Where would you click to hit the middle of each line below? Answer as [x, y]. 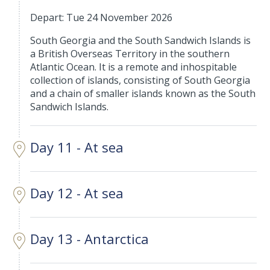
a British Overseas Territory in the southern [130, 54]
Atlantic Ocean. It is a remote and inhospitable [134, 67]
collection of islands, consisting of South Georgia [140, 80]
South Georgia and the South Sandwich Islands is [141, 41]
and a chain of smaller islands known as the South [143, 94]
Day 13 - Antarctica [90, 239]
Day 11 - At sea [77, 147]
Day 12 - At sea [77, 193]
